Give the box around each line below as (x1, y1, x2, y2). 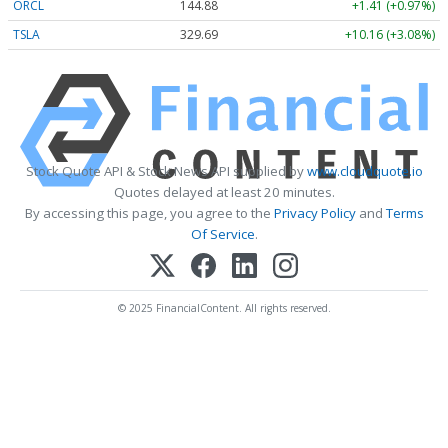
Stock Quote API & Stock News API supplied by (25, 161, 307, 180)
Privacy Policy (273, 203, 356, 222)
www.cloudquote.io (306, 161, 423, 180)
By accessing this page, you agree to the (24, 203, 274, 222)
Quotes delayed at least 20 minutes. (113, 182, 335, 201)
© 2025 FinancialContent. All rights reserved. (117, 301, 331, 316)
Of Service (190, 224, 255, 243)
